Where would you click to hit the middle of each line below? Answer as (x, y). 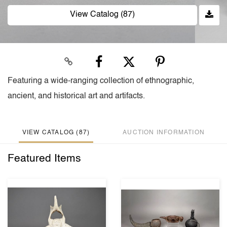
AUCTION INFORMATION (164, 133)
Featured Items (44, 159)
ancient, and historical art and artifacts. (76, 96)
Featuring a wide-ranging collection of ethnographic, (101, 81)
